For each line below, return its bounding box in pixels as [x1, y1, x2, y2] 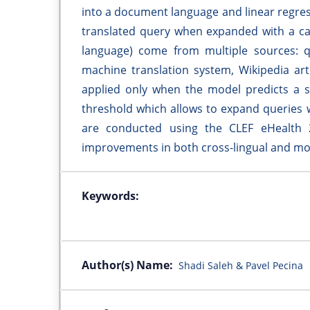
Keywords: [82, 188, 139, 203]
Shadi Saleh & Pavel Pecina [179, 258, 303, 272]
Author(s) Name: [82, 257, 173, 273]
